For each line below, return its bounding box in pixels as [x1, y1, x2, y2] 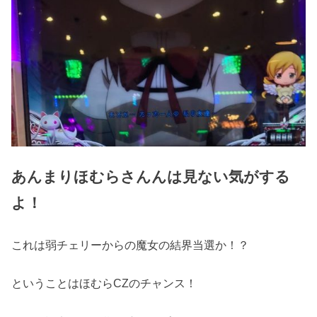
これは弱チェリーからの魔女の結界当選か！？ [11, 238, 250, 251]
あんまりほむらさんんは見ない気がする [11, 168, 291, 185]
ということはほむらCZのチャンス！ [11, 277, 197, 290]
